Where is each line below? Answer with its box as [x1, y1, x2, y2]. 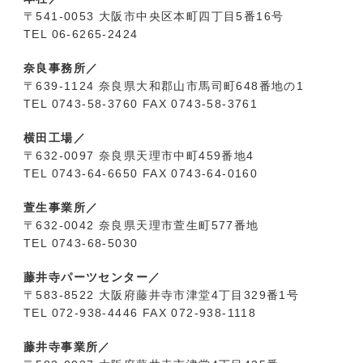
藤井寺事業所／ [23, 340, 111, 353]
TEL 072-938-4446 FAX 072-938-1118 [23, 305, 257, 319]
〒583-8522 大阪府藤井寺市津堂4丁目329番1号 [23, 288, 300, 301]
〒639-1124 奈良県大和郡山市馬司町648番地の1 [23, 79, 305, 92]
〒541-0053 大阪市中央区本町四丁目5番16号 [23, 9, 284, 23]
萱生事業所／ [23, 200, 99, 214]
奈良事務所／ [23, 61, 99, 75]
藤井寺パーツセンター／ [23, 270, 161, 284]
